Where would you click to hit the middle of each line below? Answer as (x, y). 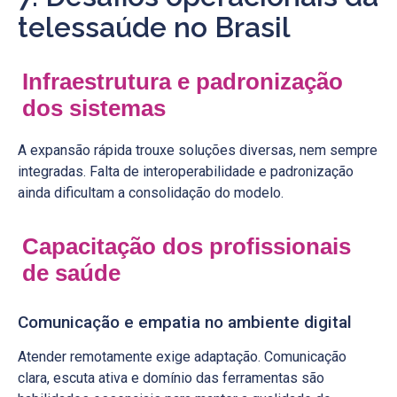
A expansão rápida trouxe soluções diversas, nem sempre (198, 150)
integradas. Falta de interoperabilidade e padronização (186, 171)
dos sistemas (94, 108)
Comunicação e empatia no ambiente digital (185, 322)
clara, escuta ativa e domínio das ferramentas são (171, 378)
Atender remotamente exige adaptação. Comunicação (182, 356)
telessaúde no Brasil (154, 27)
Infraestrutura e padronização (183, 81)
